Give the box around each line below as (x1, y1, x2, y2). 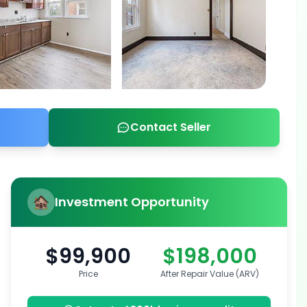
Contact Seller (130, 119, 212, 135)
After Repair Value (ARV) (160, 268, 260, 280)
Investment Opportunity (55, 193, 210, 210)
